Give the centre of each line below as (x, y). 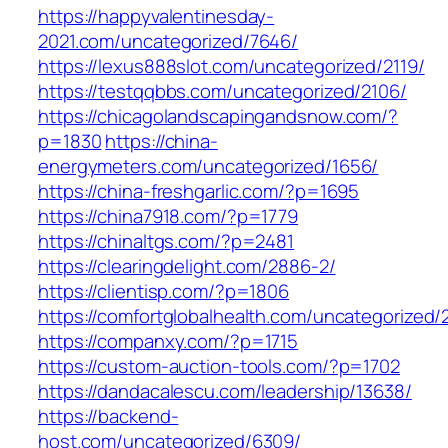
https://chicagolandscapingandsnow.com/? (218, 116)
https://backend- (108, 416)
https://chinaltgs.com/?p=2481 (166, 241)
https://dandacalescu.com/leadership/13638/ (225, 391)
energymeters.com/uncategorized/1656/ (208, 166)
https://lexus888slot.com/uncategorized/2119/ (231, 66)
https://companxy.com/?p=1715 (168, 341)
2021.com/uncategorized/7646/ (168, 41)
